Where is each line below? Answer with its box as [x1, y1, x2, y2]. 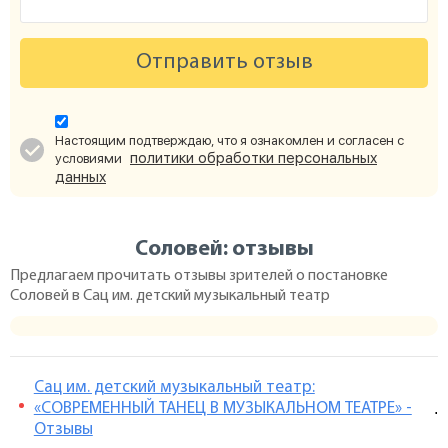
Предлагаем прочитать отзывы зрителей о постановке [10, 268, 388, 284]
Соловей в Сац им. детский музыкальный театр [10, 288, 330, 304]
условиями [55, 151, 125, 166]
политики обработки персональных [130, 149, 377, 167]
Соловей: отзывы [134, 238, 314, 261]
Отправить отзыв [135, 51, 313, 74]
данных [55, 168, 106, 186]
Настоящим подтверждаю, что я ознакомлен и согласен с [55, 133, 404, 148]
